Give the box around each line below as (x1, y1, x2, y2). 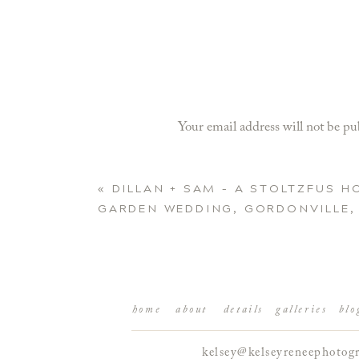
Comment (178, 155, 237, 168)
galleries (276, 305, 328, 315)
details (223, 305, 264, 315)
